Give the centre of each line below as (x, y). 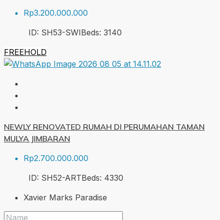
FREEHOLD (25, 52)
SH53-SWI (61, 32)
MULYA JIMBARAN (37, 138)
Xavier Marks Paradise (65, 197)
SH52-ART (61, 178)
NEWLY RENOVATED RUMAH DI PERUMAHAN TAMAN (104, 126)
